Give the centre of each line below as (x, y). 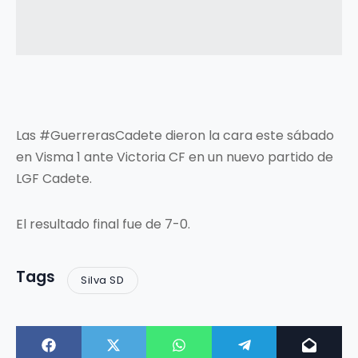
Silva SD (103, 280)
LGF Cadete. (54, 178)
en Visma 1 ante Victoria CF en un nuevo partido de (175, 157)
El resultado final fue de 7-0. (103, 224)
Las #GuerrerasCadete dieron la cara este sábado (175, 135)
